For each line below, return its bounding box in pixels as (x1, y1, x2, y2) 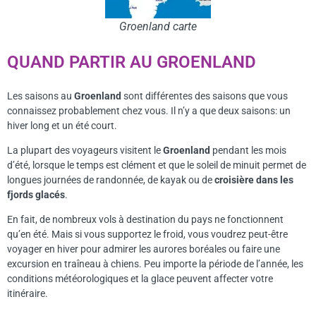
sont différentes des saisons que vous (123, 90, 288, 102)
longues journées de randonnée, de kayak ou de (7, 174, 214, 186)
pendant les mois (212, 144, 286, 156)
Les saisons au (7, 90, 74, 102)
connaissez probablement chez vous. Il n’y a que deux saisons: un (7, 104, 291, 116)
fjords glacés (7, 188, 65, 200)
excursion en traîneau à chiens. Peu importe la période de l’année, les (7, 258, 303, 270)
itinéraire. (7, 288, 48, 300)
